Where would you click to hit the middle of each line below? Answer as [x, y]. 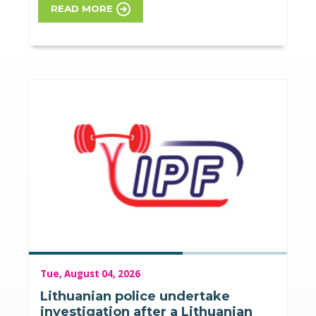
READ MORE [82, 8]
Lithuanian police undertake [135, 296]
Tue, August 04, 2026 [90, 273]
